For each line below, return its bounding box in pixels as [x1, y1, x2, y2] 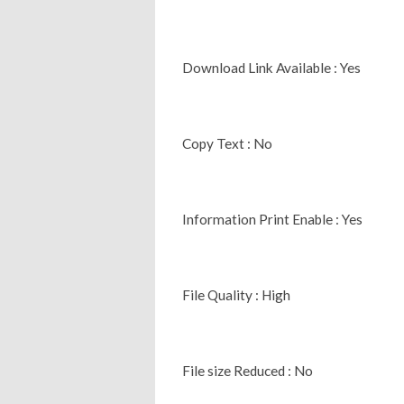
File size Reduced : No [182, 362, 313, 379]
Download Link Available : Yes [182, 59, 361, 76]
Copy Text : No [182, 134, 272, 151]
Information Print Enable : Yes [182, 210, 363, 227]
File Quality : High [182, 286, 290, 303]
